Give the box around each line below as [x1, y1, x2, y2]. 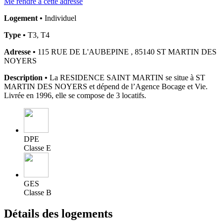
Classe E [24, 143, 51, 152]
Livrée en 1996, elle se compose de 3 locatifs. [4, 91, 146, 100]
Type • [4, 30, 26, 39]
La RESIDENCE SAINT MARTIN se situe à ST [48, 73, 205, 82]
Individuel [43, 13, 76, 22]
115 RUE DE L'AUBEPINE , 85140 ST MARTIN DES [36, 47, 217, 56]
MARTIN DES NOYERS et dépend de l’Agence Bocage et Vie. [4, 82, 208, 91]
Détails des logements [4, 207, 112, 220]
